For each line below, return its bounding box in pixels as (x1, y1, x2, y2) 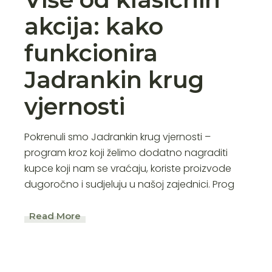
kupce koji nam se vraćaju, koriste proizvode (24, 161, 232, 175)
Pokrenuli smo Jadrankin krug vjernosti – (24, 129, 211, 144)
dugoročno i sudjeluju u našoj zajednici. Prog (24, 177, 235, 191)
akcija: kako (24, 12, 164, 41)
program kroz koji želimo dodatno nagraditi (24, 145, 228, 160)
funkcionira (24, 38, 158, 67)
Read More (29, 210, 81, 222)
